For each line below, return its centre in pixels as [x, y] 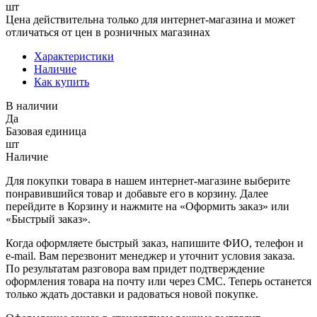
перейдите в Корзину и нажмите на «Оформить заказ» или [148, 206]
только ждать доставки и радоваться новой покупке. [132, 294]
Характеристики [74, 56]
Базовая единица [46, 131]
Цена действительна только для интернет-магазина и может [150, 19]
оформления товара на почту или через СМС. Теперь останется [158, 281]
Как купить [62, 81]
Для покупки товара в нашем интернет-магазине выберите [148, 180]
